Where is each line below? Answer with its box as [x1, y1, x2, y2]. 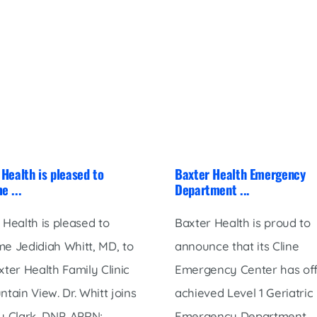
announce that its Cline [174, 238, 299, 253]
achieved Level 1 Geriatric [174, 284, 313, 300]
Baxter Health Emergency [174, 164, 306, 184]
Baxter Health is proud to [174, 214, 311, 230]
